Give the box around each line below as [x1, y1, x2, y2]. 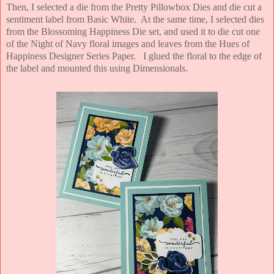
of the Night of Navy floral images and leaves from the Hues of [6, 39, 250, 50]
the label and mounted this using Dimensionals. [6, 63, 198, 74]
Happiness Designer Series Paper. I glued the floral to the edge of [6, 51, 262, 62]
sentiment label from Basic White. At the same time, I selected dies [6, 14, 264, 25]
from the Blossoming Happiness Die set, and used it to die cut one [6, 26, 260, 37]
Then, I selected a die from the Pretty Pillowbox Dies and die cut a [6, 2, 262, 13]
